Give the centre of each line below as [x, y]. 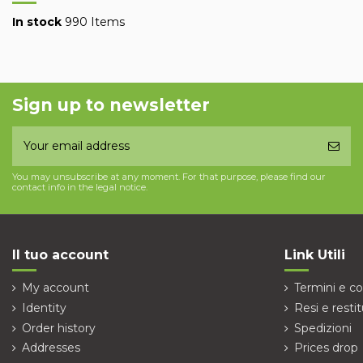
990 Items [95, 21]
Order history [59, 328]
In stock [37, 21]
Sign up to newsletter [111, 105]
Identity [44, 307]
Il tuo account [60, 254]
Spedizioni [323, 328]
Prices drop [326, 348]
